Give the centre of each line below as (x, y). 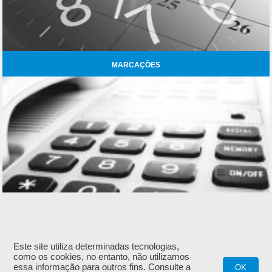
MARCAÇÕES (136, 65)
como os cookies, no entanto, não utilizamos (102, 257)
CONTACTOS (136, 250)
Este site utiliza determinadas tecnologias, (97, 246)
